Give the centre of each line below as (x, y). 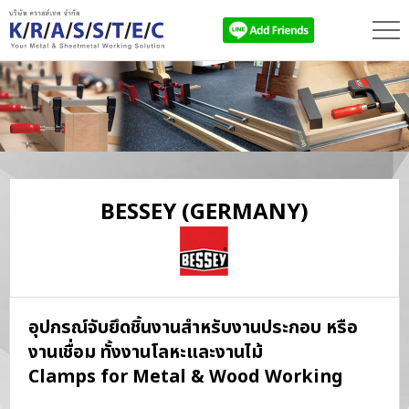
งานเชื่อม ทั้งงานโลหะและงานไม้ (146, 352)
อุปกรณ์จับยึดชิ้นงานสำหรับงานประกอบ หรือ (193, 327)
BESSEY (141, 210)
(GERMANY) (245, 210)
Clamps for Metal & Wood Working (186, 377)
